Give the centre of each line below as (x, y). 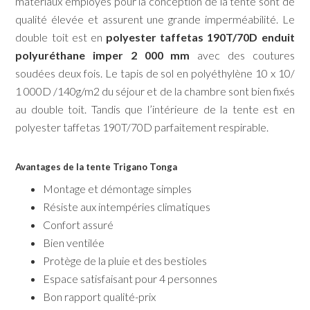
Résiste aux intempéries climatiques (127, 207)
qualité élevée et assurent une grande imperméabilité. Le (155, 19)
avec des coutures (242, 55)
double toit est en (61, 37)
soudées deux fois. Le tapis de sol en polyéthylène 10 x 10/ (155, 73)
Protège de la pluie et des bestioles (125, 261)
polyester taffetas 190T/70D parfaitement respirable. (142, 127)
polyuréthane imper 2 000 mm (103, 55)
